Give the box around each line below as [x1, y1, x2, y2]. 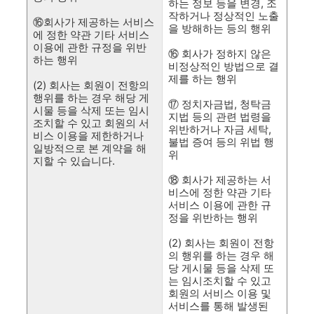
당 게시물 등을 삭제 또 [168, 261, 274, 275]
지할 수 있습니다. [33, 154, 118, 168]
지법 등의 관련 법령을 [168, 110, 271, 123]
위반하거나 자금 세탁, [168, 123, 271, 136]
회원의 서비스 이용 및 [168, 287, 271, 300]
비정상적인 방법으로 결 [168, 60, 279, 73]
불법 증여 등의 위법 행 [168, 135, 274, 149]
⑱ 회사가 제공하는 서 [168, 173, 271, 186]
